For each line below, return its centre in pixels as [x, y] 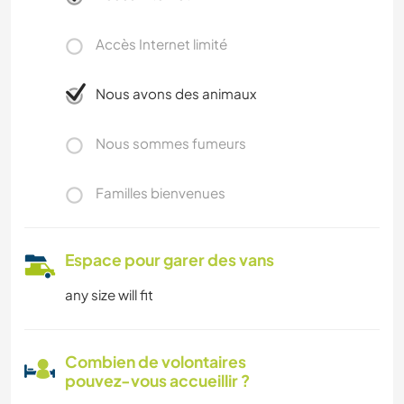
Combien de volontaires [156, 362]
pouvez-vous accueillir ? [157, 381]
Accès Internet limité [161, 44]
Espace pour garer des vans [170, 260]
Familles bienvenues [161, 193]
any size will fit [109, 295]
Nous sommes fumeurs [171, 143]
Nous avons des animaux [176, 94]
